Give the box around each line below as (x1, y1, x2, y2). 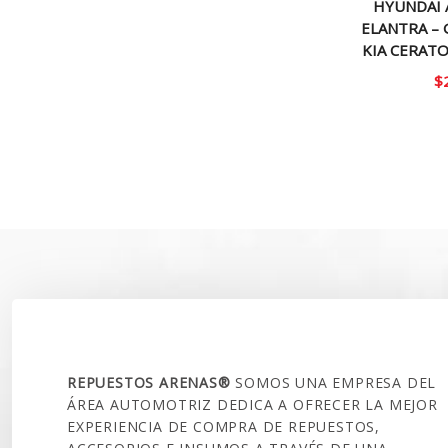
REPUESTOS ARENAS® (67, 372, 236, 392)
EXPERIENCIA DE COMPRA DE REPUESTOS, (67, 416, 380, 436)
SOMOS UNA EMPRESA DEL (235, 372, 437, 392)
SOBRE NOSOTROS (67, 321, 240, 346)
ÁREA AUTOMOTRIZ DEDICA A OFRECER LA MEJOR (67, 394, 438, 414)
